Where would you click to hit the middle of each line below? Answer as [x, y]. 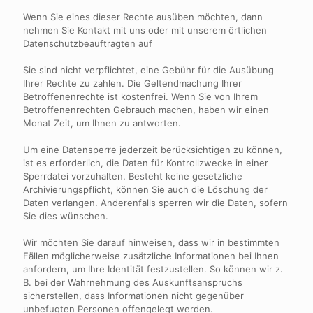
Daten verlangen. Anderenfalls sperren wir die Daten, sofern [155, 203]
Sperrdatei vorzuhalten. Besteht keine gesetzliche [133, 176]
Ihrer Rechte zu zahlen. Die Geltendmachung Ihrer [132, 83]
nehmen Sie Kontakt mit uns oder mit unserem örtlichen [145, 30]
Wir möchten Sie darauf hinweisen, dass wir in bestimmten [151, 242]
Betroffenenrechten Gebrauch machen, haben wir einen [146, 110]
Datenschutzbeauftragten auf [88, 43]
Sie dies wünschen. [66, 216]
